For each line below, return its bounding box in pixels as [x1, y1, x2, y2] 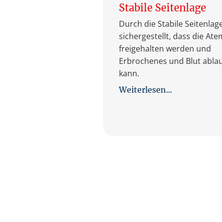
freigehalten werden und [119, 43, 211, 54]
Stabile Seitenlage [119, 1, 206, 14]
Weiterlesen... [119, 84, 172, 95]
